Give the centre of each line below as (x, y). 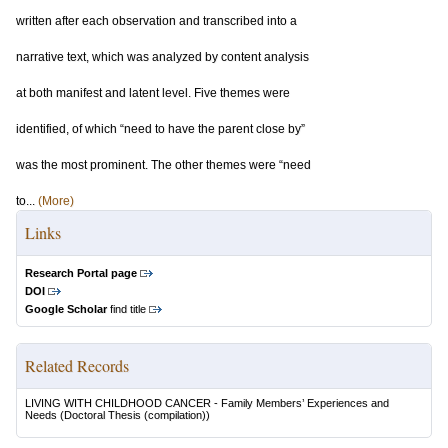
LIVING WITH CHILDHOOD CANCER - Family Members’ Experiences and (207, 403)
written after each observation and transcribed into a (156, 21)
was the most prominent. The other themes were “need (163, 165)
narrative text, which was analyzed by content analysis (162, 57)
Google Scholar (66, 309)
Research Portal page (81, 273)
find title (126, 309)
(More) (56, 201)
